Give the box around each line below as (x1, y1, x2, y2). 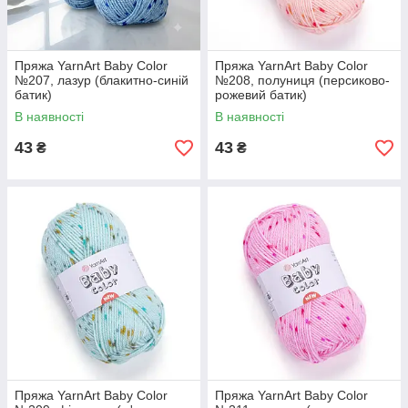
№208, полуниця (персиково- (215, 73, 390, 87)
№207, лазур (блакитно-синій (15, 73, 189, 87)
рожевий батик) (215, 87, 307, 102)
